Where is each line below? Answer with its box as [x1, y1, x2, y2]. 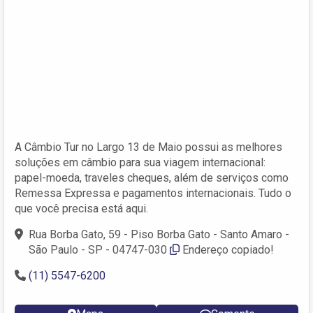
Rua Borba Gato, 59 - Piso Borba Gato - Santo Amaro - [29, 227, 289, 241]
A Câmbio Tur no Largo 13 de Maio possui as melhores [15, 140, 282, 154]
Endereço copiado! [182, 242, 274, 256]
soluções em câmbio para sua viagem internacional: [15, 155, 265, 169]
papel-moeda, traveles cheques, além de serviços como [15, 170, 289, 184]
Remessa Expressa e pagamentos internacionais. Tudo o [15, 186, 291, 200]
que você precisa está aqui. [15, 201, 148, 215]
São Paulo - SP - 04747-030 [29, 242, 170, 256]
